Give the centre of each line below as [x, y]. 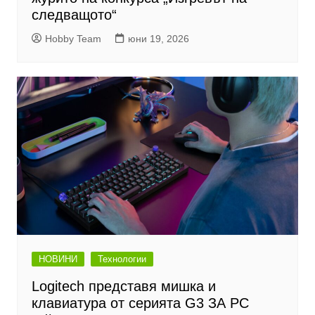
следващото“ [74, 14]
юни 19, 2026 [158, 38]
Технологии [122, 259]
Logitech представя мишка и [123, 286]
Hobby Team [73, 38]
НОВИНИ [58, 259]
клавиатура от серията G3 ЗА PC [140, 303]
